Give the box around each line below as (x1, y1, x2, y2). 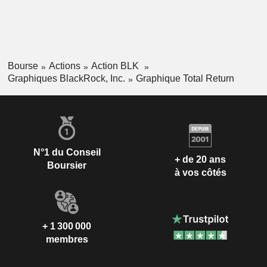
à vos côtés (174, 167, 226, 178)
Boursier (47, 160, 86, 170)
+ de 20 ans (175, 154, 226, 165)
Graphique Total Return (135, 73, 234, 83)
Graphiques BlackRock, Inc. (7, 73, 125, 83)
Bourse (7, 61, 38, 72)
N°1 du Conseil (33, 147, 101, 157)
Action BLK (91, 61, 141, 72)
